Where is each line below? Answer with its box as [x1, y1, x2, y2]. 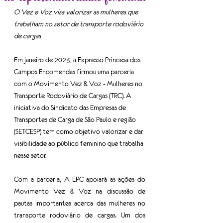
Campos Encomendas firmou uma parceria [14, 68, 135, 76]
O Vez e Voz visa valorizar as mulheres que [14, 8, 139, 16]
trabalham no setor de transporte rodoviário [14, 20, 145, 28]
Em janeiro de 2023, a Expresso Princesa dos [14, 56, 142, 64]
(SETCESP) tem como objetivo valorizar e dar [14, 127, 145, 135]
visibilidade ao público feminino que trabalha [14, 139, 145, 147]
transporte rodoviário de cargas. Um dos [14, 211, 145, 219]
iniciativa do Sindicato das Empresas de [14, 104, 127, 111]
